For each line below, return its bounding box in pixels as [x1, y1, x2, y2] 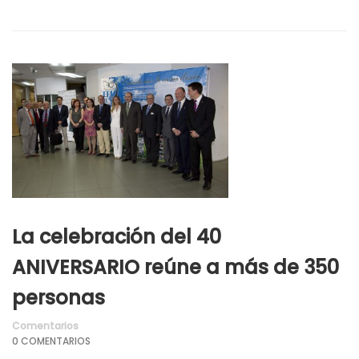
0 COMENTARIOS [12, 333, 91, 348]
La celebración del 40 [12, 223, 221, 250]
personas [12, 284, 105, 311]
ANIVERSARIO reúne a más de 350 [12, 253, 339, 280]
